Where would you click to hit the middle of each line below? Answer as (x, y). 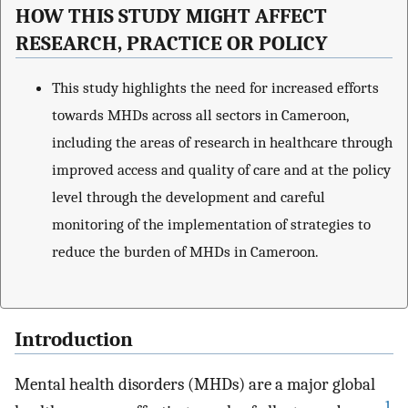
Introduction (74, 339)
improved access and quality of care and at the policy (221, 169)
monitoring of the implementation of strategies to (211, 224)
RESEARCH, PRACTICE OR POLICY (172, 44)
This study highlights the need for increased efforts (215, 87)
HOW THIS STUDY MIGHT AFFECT (171, 17)
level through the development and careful (189, 196)
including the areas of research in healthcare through (222, 142)
